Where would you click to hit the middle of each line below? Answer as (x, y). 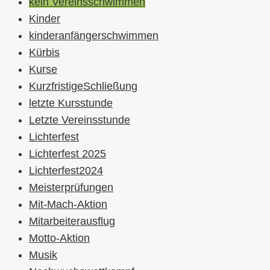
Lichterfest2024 (66, 171)
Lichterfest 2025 (67, 154)
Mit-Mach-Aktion (68, 205)
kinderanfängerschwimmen (94, 36)
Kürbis (44, 53)
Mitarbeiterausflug (72, 221)
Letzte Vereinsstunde (80, 120)
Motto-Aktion (59, 238)
